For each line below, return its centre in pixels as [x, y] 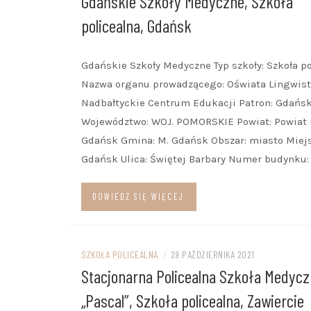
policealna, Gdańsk [136, 25]
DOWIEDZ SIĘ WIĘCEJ [138, 196]
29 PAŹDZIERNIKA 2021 [212, 254]
